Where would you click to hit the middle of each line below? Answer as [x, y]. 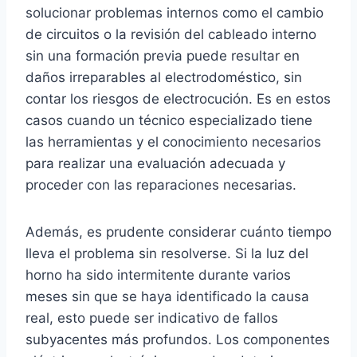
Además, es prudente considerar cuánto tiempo [178, 232]
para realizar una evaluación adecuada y [155, 164]
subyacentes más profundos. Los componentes [178, 340]
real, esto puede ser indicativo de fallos [152, 318]
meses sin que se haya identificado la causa [167, 297]
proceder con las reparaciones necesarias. [161, 185]
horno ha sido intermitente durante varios [158, 275]
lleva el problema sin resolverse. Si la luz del [167, 254]
